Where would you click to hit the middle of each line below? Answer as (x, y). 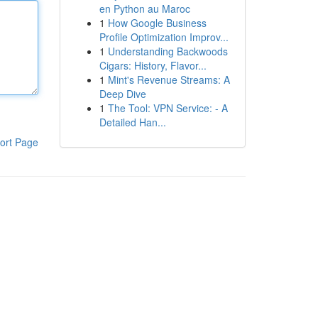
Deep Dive (122, 94)
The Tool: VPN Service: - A (168, 108)
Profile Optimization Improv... (164, 37)
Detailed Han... (132, 122)
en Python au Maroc (144, 9)
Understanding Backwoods (168, 51)
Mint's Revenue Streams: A (169, 79)
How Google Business (157, 23)
